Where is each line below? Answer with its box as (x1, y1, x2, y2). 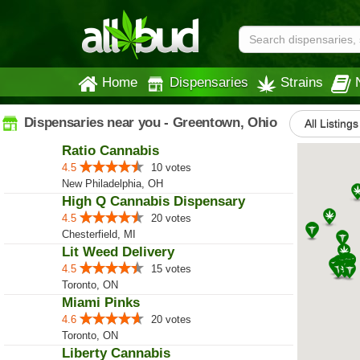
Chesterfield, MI (62, 228, 136, 240)
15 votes (151, 263, 191, 275)
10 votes (151, 162, 191, 174)
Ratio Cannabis (62, 143, 159, 158)
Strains (280, 75, 323, 89)
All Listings (304, 117, 358, 130)
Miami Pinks (62, 295, 140, 310)
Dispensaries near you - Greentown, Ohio (20, 114, 277, 130)
